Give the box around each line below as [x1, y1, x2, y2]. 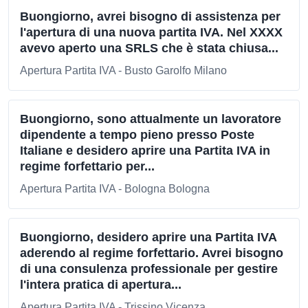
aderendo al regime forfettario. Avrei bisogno [20, 246, 283, 260]
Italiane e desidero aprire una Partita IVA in [20, 144, 270, 157]
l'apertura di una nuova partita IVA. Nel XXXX [20, 25, 283, 39]
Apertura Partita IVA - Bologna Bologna [20, 183, 210, 195]
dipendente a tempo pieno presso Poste [20, 128, 254, 142]
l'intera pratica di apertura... [20, 278, 181, 291]
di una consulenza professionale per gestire [20, 262, 278, 276]
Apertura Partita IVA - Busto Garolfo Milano [20, 65, 227, 76]
